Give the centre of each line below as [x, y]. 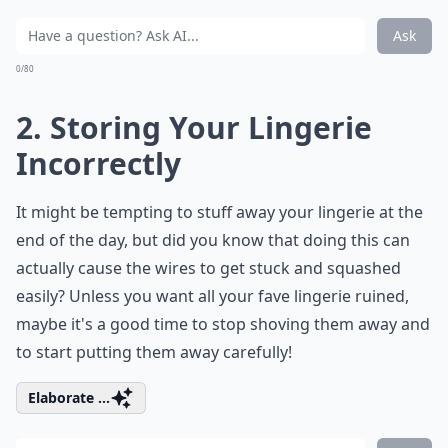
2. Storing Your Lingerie [194, 127]
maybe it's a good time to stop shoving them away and [223, 324]
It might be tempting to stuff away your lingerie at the [219, 212]
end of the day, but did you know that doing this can [213, 240]
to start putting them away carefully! [154, 352]
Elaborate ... [69, 397]
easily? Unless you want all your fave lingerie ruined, [212, 296]
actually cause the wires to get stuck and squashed [208, 268]
